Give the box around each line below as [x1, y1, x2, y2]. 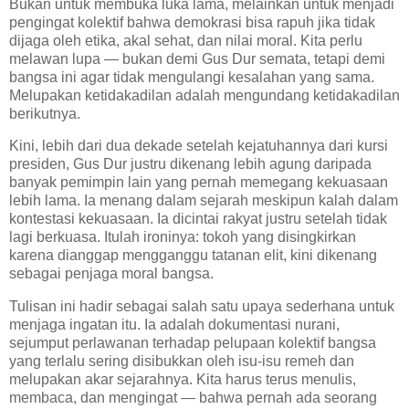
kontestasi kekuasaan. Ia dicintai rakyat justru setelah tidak [9, 211, 387, 227]
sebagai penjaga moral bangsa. [9, 266, 214, 282]
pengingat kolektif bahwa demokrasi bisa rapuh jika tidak [9, 14, 375, 30]
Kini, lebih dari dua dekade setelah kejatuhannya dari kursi [9, 138, 388, 154]
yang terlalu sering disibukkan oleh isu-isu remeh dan [9, 353, 354, 370]
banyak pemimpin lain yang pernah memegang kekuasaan [9, 174, 388, 191]
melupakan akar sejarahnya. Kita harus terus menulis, [9, 372, 356, 388]
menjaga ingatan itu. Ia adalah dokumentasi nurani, [9, 317, 340, 333]
